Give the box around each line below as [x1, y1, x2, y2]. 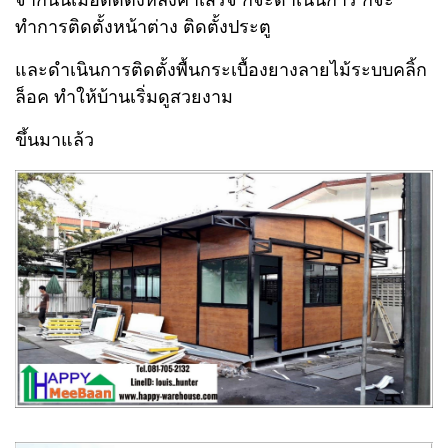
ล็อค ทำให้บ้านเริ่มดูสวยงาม [15, 86, 233, 107]
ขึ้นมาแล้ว [15, 129, 94, 150]
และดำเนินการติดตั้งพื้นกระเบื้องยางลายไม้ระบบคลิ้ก [15, 59, 427, 80]
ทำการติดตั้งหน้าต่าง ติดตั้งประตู [15, 16, 276, 37]
